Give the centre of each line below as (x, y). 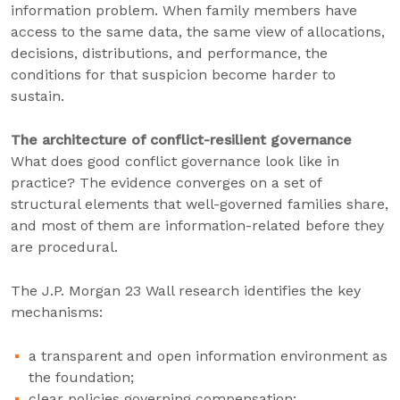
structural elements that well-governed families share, (200, 204)
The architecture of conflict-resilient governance (181, 140)
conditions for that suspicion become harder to (173, 75)
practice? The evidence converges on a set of (166, 183)
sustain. (37, 96)
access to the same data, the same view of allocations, (198, 32)
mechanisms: (59, 312)
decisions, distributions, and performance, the (169, 53)
